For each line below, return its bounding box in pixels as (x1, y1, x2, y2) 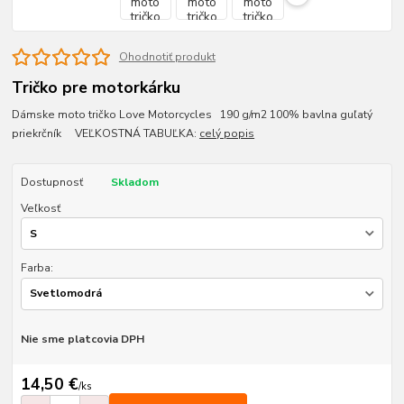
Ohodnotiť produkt (118, 49, 216, 64)
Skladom (110, 175, 159, 190)
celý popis (199, 126, 255, 142)
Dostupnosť (20, 175, 83, 190)
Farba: (20, 261, 53, 276)
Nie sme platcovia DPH (20, 331, 144, 346)
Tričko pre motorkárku (12, 76, 181, 98)
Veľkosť (20, 200, 60, 216)
